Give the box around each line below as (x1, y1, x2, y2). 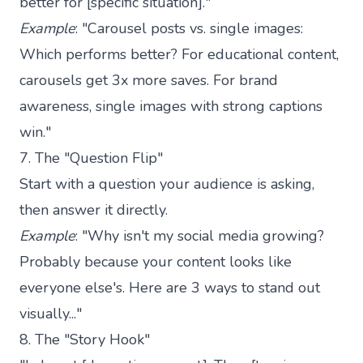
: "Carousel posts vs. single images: (75, 18, 303, 38)
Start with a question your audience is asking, (19, 173, 314, 194)
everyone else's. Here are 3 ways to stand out (19, 277, 320, 297)
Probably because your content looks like (19, 251, 292, 271)
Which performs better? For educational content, (19, 44, 339, 64)
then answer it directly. (19, 199, 168, 220)
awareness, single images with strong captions (19, 96, 322, 116)
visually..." (19, 303, 82, 323)
